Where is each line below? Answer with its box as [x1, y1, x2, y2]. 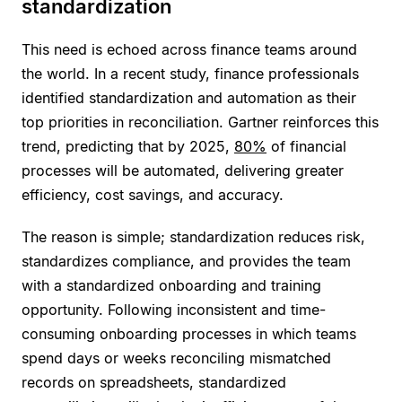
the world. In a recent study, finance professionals [22, 64, 359, 83]
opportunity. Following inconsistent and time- [22, 300, 326, 319]
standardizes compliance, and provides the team [22, 251, 351, 270]
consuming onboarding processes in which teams [22, 324, 356, 343]
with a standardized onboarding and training [22, 275, 321, 294]
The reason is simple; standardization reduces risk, [22, 227, 365, 246]
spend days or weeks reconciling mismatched [22, 348, 331, 367]
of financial [267, 136, 346, 155]
